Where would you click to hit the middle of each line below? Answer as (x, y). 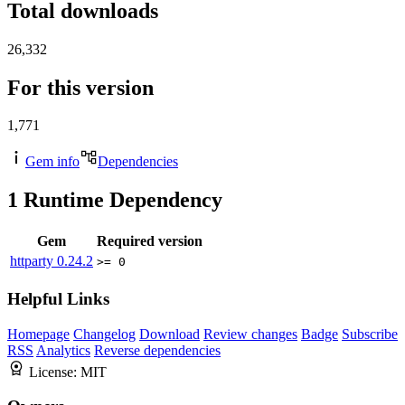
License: (55, 372)
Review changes (250, 334)
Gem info (52, 162)
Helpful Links (58, 298)
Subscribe (370, 334)
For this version (80, 87)
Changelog (104, 334)
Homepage (38, 334)
